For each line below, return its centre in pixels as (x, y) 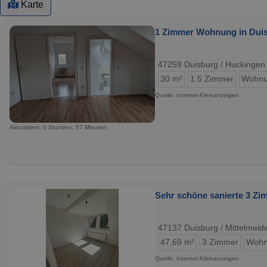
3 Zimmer (220, 242)
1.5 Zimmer (212, 79)
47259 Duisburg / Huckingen (212, 65)
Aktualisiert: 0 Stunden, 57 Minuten (58, 127)
